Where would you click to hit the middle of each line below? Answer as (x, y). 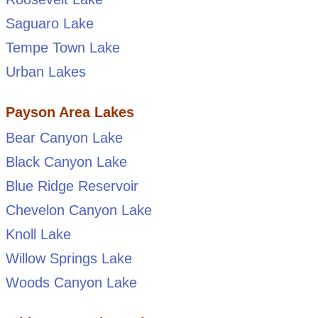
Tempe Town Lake (62, 48)
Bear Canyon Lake (64, 138)
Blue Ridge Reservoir (72, 186)
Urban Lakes (45, 72)
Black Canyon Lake (66, 162)
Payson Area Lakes (70, 113)
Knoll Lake (38, 235)
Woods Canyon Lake (71, 283)
